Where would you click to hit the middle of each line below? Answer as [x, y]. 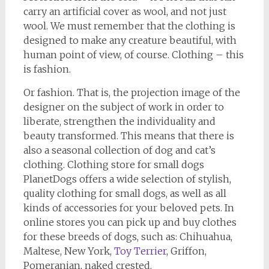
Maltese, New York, [68, 251]
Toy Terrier [140, 251]
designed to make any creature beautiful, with [130, 40]
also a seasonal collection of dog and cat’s [119, 150]
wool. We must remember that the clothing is [129, 26]
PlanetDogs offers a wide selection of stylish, [127, 179]
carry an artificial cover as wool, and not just [125, 11]
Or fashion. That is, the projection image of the [131, 92]
